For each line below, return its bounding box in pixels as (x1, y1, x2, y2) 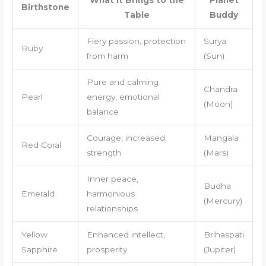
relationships (86, 204, 138, 214)
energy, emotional (86, 92, 160, 102)
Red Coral (21, 140, 61, 150)
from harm (86, 51, 128, 61)
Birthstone (21, 2, 70, 12)
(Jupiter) (203, 245, 236, 255)
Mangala (203, 133, 239, 143)
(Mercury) (203, 196, 242, 206)
